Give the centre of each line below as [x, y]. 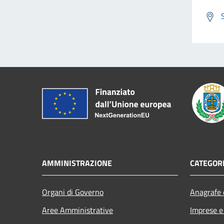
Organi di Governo [73, 192]
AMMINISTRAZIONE [77, 163]
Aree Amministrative [77, 210]
